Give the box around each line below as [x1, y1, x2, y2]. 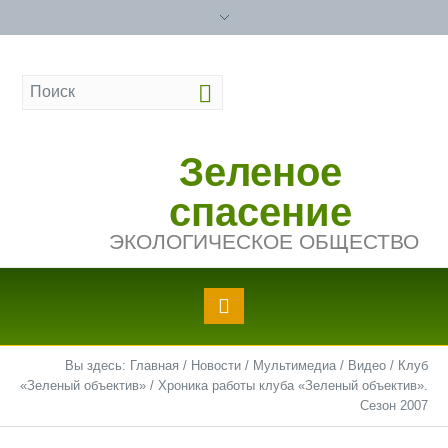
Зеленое [179, 150, 343, 195]
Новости [191, 358, 241, 373]
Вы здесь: [65, 358, 130, 373]
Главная [130, 358, 179, 373]
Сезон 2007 [360, 398, 428, 413]
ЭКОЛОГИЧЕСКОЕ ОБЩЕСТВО [108, 230, 419, 254]
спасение [169, 190, 353, 235]
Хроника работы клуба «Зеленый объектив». [158, 378, 428, 393]
